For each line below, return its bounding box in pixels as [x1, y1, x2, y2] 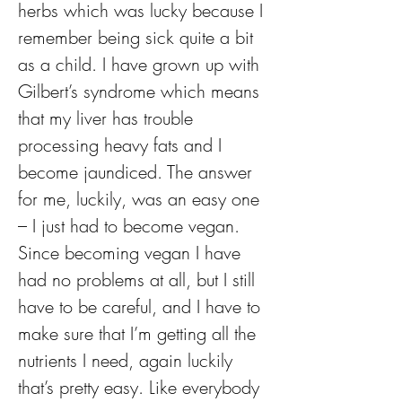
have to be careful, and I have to [18, 294, 266, 319]
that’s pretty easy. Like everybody [18, 375, 265, 399]
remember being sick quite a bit [18, 25, 258, 49]
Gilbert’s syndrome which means [18, 79, 265, 103]
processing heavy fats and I [18, 133, 227, 157]
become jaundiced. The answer [18, 160, 258, 184]
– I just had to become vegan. [18, 214, 245, 238]
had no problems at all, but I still [18, 267, 260, 292]
